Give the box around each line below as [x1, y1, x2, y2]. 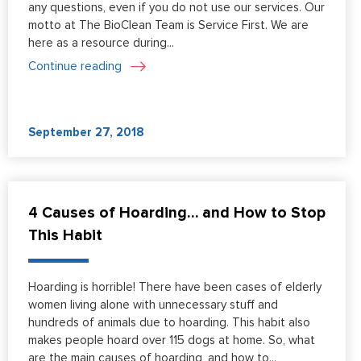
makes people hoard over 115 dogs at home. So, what [28, 334, 315, 347]
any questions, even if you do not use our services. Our [28, 2, 325, 15]
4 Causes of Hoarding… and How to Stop [28, 203, 326, 223]
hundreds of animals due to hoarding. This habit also [28, 317, 310, 330]
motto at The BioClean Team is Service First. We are [28, 19, 309, 32]
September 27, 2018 [28, 125, 144, 140]
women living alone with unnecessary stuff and [28, 299, 278, 312]
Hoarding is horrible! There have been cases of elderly [28, 281, 322, 294]
